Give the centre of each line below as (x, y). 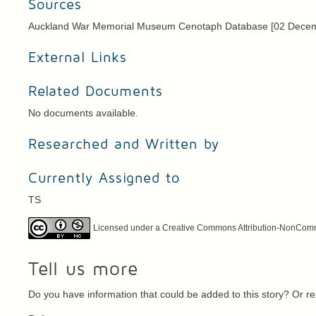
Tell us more (84, 270)
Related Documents (96, 92)
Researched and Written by (124, 145)
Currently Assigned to (104, 179)
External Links (78, 58)
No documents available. (85, 113)
